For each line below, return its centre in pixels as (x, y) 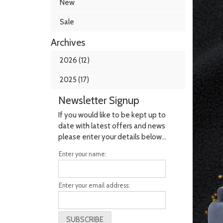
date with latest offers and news (112, 126)
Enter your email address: (94, 186)
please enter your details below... (112, 137)
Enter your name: (83, 154)
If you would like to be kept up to (112, 115)
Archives (68, 42)
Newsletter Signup (99, 100)
